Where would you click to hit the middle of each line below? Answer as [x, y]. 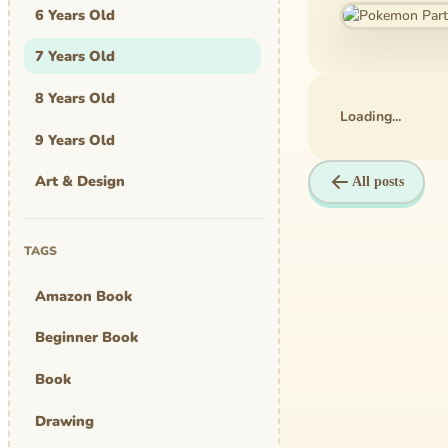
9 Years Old [74, 139]
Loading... [370, 116]
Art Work [67, 222]
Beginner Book [86, 337]
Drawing [64, 420]
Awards [61, 264]
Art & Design [79, 181]
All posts [378, 181]
